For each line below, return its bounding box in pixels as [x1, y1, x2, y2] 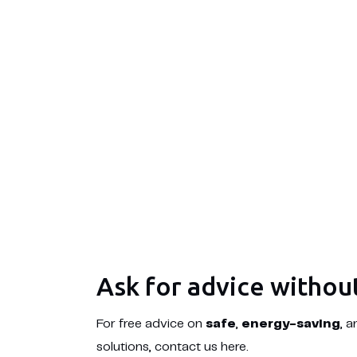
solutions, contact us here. [96, 341, 249, 353]
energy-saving [241, 318, 340, 330]
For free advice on [96, 318, 206, 330]
